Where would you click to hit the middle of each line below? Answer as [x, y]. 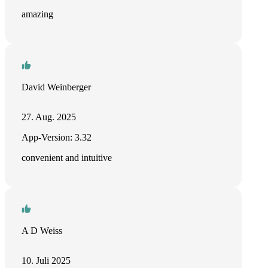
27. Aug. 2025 [49, 117]
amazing [37, 14]
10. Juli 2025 [46, 261]
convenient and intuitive [67, 158]
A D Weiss [42, 231]
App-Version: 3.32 [57, 137]
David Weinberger [56, 87]
